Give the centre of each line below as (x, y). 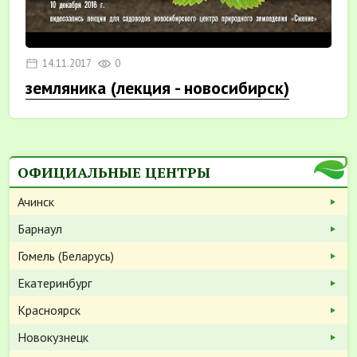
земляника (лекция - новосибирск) (157, 87)
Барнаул (40, 228)
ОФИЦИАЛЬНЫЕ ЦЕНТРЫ (114, 172)
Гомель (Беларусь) (66, 255)
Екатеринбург (55, 282)
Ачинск (36, 201)
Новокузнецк (53, 337)
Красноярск (49, 310)
